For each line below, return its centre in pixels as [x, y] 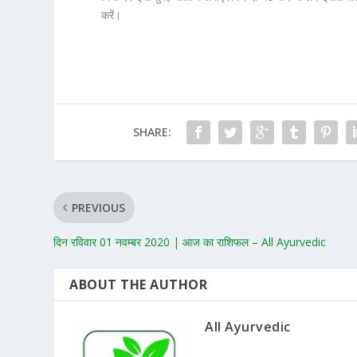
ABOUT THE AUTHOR [139, 284]
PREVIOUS [99, 207]
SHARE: [152, 131]
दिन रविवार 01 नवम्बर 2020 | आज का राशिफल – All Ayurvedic [190, 241]
